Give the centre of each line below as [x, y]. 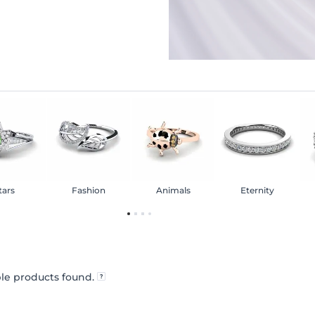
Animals [173, 190]
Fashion [89, 190]
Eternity [257, 190]
